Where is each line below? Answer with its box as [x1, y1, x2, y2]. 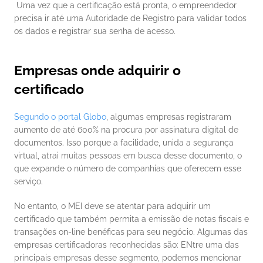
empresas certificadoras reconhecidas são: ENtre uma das [14, 240, 239, 250]
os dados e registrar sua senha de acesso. [14, 26, 178, 36]
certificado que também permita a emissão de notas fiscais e [14, 214, 249, 224]
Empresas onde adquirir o [14, 62, 181, 79]
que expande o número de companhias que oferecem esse [14, 164, 241, 174]
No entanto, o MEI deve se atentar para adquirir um [14, 201, 211, 211]
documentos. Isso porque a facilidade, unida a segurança [14, 138, 234, 148]
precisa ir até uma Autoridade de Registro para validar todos [14, 14, 247, 23]
